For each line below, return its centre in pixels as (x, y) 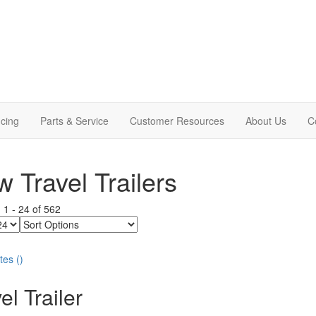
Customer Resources (177, 120)
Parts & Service (74, 120)
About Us (266, 120)
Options (38, 236)
